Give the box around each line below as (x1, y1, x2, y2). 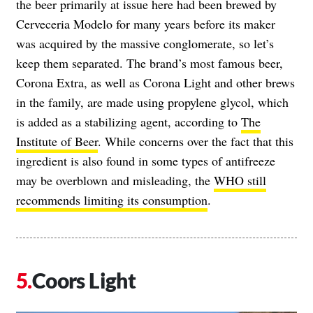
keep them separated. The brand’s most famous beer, (16, 54, 283, 71)
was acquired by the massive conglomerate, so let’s (16, 34, 274, 52)
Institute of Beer (16, 132, 98, 150)
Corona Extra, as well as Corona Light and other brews (16, 73, 295, 91)
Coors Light (31, 267, 136, 293)
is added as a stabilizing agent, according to (16, 112, 241, 130)
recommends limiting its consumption (16, 191, 208, 208)
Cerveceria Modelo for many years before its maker (16, 15, 275, 32)
